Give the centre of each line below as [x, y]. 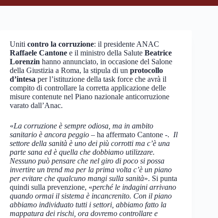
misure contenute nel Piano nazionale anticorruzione [90, 97]
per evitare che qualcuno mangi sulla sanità [77, 178]
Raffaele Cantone [38, 53]
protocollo [145, 70]
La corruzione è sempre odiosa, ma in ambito [83, 126]
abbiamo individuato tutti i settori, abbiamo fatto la [88, 205]
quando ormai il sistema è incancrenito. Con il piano [91, 196]
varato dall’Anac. [36, 105]
